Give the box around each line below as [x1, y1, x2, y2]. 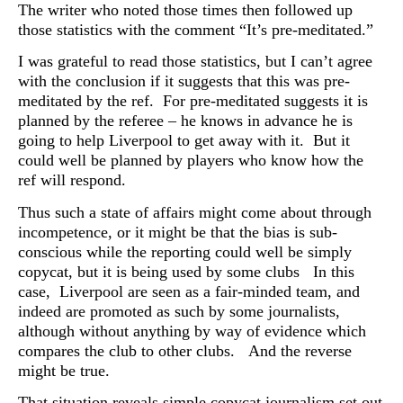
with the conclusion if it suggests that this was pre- [18, 72, 350, 91]
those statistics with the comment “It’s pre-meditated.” [18, 20, 373, 39]
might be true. [18, 361, 110, 380]
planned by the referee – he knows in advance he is [18, 112, 353, 130]
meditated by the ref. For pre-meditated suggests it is [18, 92, 368, 111]
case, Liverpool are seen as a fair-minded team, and [18, 282, 360, 300]
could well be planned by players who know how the [18, 151, 363, 170]
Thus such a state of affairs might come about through [18, 202, 372, 221]
